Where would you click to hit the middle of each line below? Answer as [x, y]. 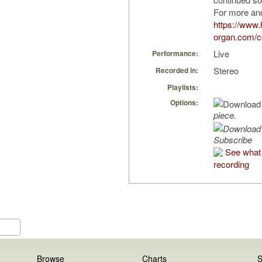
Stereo [226, 71]
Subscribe [233, 140]
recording [231, 164]
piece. [225, 115]
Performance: [175, 54]
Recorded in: [177, 70]
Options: [184, 103]
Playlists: [183, 87]
